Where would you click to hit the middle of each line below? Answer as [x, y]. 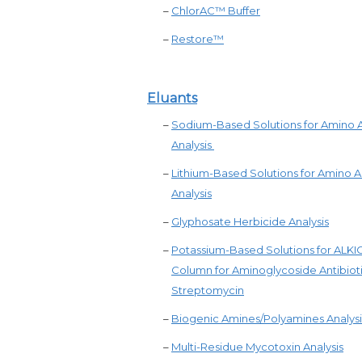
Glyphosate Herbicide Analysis [250, 221]
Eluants [172, 98]
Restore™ [198, 39]
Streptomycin [208, 290]
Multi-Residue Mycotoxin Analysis [257, 347]
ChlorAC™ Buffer [216, 11]
